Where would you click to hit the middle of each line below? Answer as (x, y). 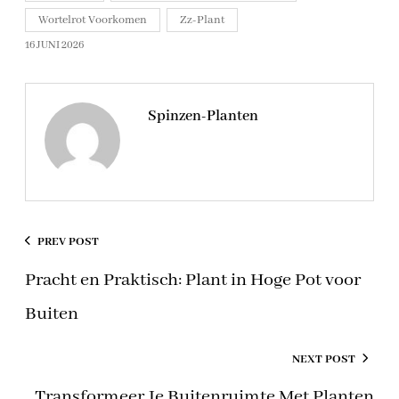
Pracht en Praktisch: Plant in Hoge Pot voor (193, 280)
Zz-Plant (202, 20)
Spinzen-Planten (203, 117)
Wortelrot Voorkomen (93, 20)
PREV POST (68, 242)
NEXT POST (324, 359)
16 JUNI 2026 (54, 45)
